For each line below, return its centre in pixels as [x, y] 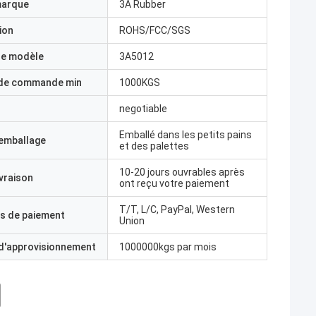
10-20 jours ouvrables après [182, 172]
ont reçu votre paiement [174, 183]
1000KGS [140, 83]
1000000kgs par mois [168, 247]
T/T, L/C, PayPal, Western [177, 209]
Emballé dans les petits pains [186, 135]
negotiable [143, 109]
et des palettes [154, 146]
